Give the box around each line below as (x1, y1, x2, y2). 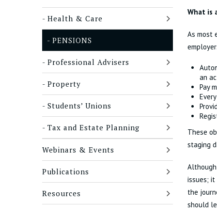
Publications (42, 167, 89, 176)
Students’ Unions (47, 101, 111, 110)
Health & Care (47, 14, 103, 23)
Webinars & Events (42, 145, 114, 155)
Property (47, 79, 81, 89)
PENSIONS (52, 35, 92, 45)
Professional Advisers (47, 57, 129, 67)
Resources (42, 188, 81, 198)
